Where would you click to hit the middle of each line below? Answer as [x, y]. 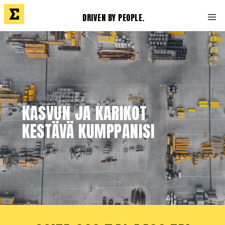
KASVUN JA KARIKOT [85, 113]
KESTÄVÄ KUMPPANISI [88, 131]
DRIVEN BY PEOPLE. [114, 18]
